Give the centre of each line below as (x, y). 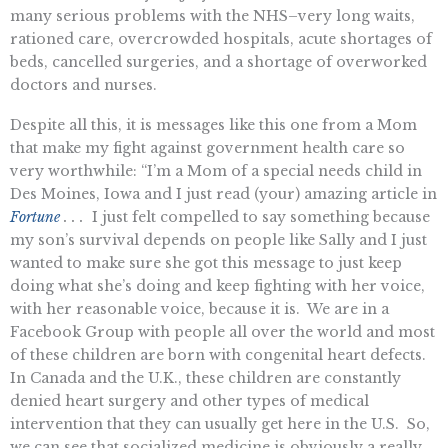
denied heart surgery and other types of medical (189, 400)
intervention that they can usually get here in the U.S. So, (220, 423)
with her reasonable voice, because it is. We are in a (199, 308)
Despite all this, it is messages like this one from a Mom (213, 124)
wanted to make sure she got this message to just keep (206, 262)
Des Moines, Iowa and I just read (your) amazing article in (223, 193)
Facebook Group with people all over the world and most (222, 331)
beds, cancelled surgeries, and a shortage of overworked (218, 61)
